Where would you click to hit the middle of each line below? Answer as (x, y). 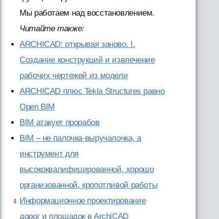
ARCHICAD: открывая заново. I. (77, 44)
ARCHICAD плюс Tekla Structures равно (92, 91)
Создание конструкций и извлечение (87, 60)
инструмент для (49, 153)
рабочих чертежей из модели (74, 75)
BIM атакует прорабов (60, 122)
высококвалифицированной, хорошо (87, 169)
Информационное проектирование (83, 200)
